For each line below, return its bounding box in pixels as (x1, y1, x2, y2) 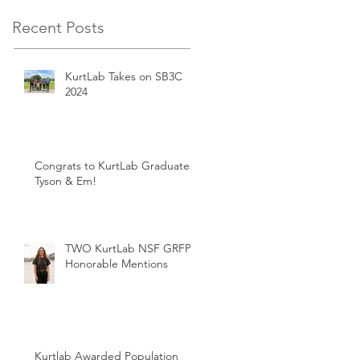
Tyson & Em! (35, 173, 96, 188)
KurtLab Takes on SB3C (65, 68, 182, 84)
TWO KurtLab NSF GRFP (65, 240, 191, 256)
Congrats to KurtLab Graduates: (35, 157, 198, 173)
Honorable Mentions (65, 256, 168, 271)
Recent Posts (12, 17, 104, 37)
